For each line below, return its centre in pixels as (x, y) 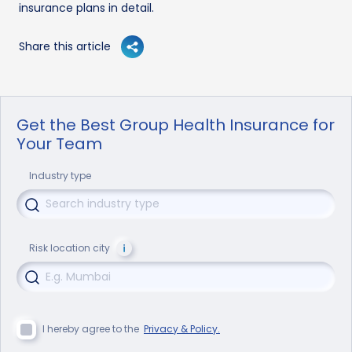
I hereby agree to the (93, 328)
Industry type (60, 175)
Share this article (65, 46)
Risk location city (70, 248)
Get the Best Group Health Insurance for (176, 125)
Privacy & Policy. (182, 328)
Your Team (59, 143)
